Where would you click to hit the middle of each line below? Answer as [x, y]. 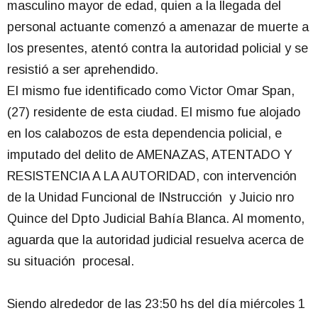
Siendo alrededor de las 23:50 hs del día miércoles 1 [156, 304]
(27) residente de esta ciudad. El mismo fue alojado [154, 113]
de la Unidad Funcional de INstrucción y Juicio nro [150, 198]
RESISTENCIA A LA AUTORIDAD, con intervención [152, 176]
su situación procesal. [79, 262]
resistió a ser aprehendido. [83, 70]
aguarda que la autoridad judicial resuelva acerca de [155, 240]
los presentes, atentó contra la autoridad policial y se [158, 49]
